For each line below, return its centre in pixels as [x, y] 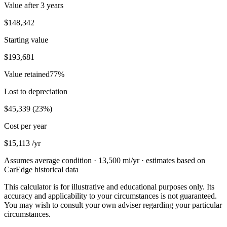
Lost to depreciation [36, 92]
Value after [22, 6]
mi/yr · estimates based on [163, 161]
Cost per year [25, 126]
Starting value [26, 40]
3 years [52, 6]
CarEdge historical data [41, 170]
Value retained [27, 74]
